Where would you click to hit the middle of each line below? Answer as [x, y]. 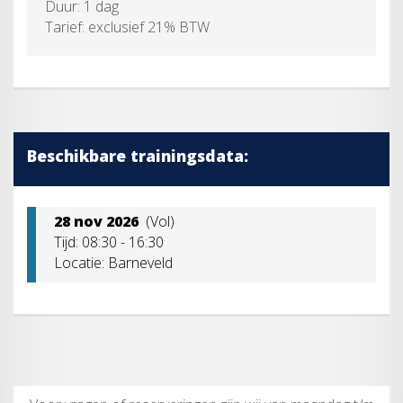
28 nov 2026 [96, 221]
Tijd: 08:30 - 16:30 [109, 242]
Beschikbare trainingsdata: [138, 155]
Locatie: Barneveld [113, 262]
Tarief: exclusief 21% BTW [127, 27]
